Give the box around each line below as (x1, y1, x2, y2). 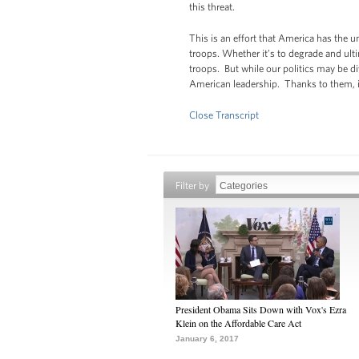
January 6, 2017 (175, 334, 239, 343)
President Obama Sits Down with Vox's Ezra (175, 303, 346, 316)
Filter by (175, 179, 209, 192)
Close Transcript (189, 109, 259, 121)
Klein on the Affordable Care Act (175, 317, 301, 329)
